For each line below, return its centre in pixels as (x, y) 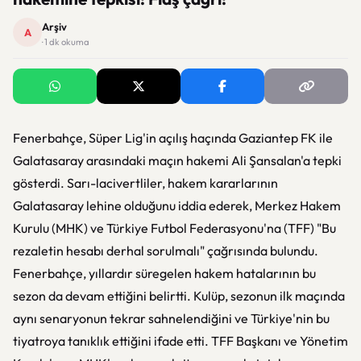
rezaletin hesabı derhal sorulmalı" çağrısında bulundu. (166, 251)
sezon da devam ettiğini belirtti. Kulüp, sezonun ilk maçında (179, 296)
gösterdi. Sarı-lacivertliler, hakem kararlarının (145, 183)
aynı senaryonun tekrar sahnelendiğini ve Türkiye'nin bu (171, 318)
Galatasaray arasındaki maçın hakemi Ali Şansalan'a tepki (177, 160)
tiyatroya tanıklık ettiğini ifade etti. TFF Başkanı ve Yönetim (180, 341)
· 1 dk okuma (66, 42)
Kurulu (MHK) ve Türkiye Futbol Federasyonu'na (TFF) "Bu (174, 228)
